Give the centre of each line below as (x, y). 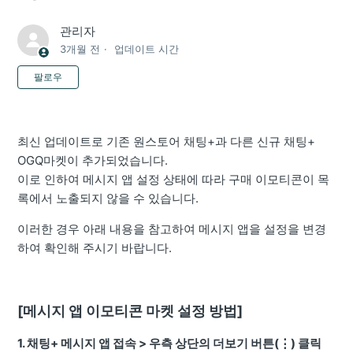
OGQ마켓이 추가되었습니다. (93, 161)
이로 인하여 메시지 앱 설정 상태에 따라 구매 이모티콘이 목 (174, 180)
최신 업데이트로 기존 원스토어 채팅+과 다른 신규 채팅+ (167, 142)
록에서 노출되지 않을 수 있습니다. (108, 199)
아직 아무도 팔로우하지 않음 (155, 74)
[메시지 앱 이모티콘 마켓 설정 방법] (130, 311)
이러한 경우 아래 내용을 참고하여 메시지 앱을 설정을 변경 (172, 229)
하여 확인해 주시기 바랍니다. (95, 248)
